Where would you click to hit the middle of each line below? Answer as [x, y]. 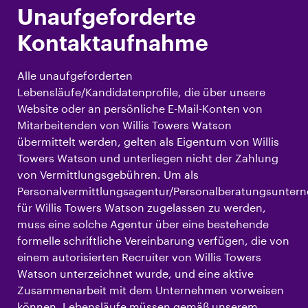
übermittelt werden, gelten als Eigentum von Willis [148, 142]
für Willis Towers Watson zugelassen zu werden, [142, 208]
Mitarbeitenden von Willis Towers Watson [124, 125]
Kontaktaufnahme [113, 44]
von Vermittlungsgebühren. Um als [108, 175]
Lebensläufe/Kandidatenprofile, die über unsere [141, 92]
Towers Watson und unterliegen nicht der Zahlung [148, 158]
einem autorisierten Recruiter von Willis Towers [139, 257]
